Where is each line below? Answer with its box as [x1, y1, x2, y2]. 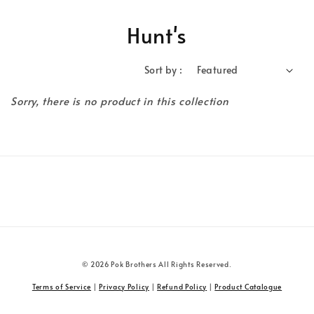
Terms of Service [32, 282, 92, 292]
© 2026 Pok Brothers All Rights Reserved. [82, 259, 232, 269]
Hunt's [127, 20, 187, 49]
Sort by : [144, 63, 183, 76]
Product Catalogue [214, 282, 282, 292]
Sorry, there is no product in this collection [11, 93, 229, 108]
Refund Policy [157, 282, 207, 292]
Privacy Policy [99, 282, 149, 292]
